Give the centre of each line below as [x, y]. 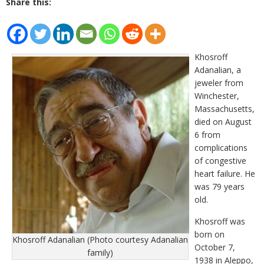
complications [221, 148]
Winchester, [217, 96]
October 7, [215, 247]
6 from [207, 135]
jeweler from [219, 83]
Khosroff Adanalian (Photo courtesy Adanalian [100, 240]
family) [100, 253]
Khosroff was [220, 221]
